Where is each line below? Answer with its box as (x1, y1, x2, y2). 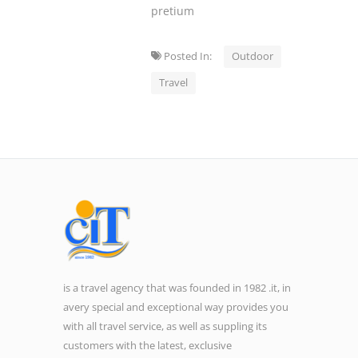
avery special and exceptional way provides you (63, 299, 288, 314)
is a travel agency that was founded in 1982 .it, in (63, 280, 291, 295)
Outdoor (232, 48, 273, 63)
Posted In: (161, 48, 224, 63)
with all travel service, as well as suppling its (63, 318, 267, 333)
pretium (151, 2, 194, 18)
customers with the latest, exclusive (63, 337, 232, 352)
